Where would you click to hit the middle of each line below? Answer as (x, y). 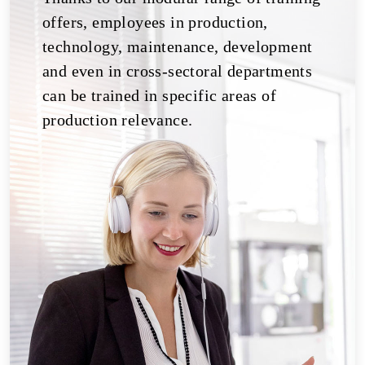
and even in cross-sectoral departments (178, 70)
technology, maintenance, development (178, 46)
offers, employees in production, (155, 22)
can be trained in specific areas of (159, 95)
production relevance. (118, 119)
